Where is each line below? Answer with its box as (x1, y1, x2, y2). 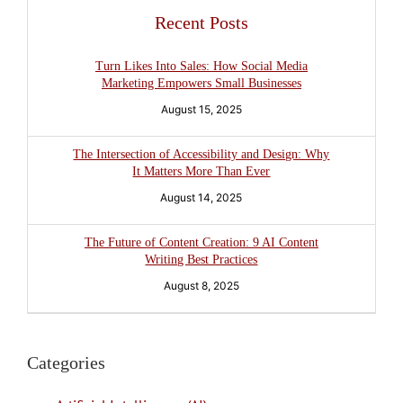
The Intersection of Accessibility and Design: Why (73, 147, 330, 161)
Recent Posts (155, 12, 248, 32)
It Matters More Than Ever (132, 164, 271, 178)
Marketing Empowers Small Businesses (101, 76, 301, 90)
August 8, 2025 (163, 278, 239, 292)
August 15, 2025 (160, 102, 242, 116)
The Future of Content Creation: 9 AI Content (84, 235, 318, 249)
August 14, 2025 (160, 190, 243, 204)
